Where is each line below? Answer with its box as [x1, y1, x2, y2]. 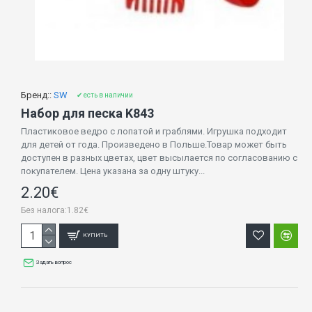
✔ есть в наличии [77, 91, 133, 99]
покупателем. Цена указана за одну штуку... [21, 165, 205, 176]
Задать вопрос [36, 258, 72, 265]
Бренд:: [21, 89, 52, 100]
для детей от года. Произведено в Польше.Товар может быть [21, 139, 287, 150]
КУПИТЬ [83, 232, 109, 239]
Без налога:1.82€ [21, 205, 88, 215]
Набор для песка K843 [21, 105, 154, 120]
